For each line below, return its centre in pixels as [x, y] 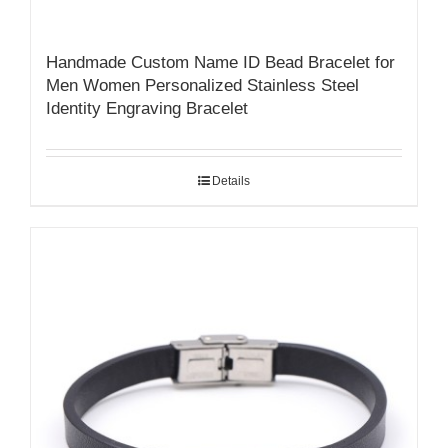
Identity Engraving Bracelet [147, 108]
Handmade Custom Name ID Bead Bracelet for [220, 62]
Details [231, 180]
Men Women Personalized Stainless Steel [202, 85]
